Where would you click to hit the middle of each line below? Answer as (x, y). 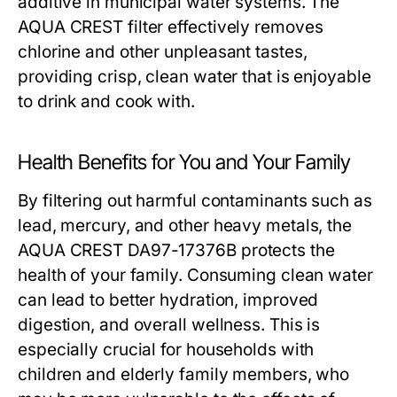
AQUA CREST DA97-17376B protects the (176, 251)
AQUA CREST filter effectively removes (171, 27)
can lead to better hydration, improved (168, 300)
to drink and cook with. (106, 102)
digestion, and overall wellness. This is (169, 325)
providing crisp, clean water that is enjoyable (195, 77)
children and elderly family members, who (184, 375)
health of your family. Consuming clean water (195, 276)
